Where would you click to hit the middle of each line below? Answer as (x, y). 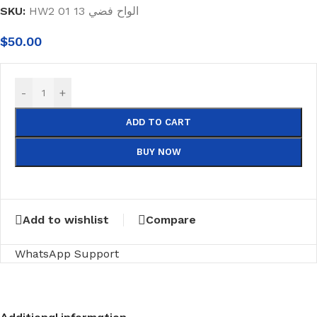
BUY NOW (158, 152)
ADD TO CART (158, 122)
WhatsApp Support (67, 253)
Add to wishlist (66, 220)
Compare (171, 220)
